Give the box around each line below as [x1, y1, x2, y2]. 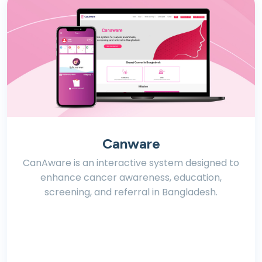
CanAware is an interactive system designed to [23, 156, 239, 170]
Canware [102, 135, 160, 152]
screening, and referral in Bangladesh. [44, 185, 218, 199]
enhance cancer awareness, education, [40, 171, 222, 184]
